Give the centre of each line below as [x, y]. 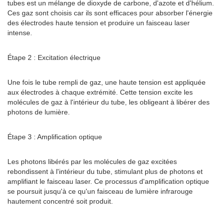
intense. [20, 33]
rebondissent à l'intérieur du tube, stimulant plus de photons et [105, 171]
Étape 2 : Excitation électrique [54, 57]
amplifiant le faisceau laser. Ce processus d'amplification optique [108, 181]
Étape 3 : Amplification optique [55, 137]
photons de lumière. [39, 112]
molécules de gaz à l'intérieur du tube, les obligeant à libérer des [109, 102]
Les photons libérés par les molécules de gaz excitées [92, 162]
